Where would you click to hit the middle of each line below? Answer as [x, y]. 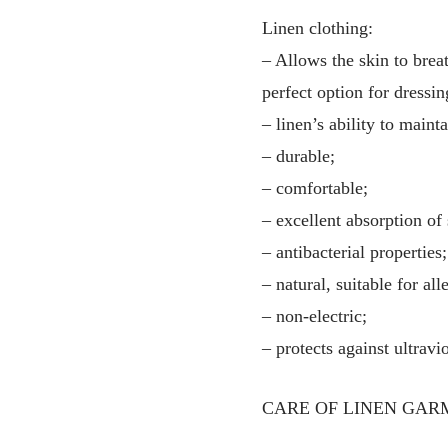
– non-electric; [314, 315]
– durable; [298, 155]
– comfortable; [315, 187]
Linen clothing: [317, 27]
